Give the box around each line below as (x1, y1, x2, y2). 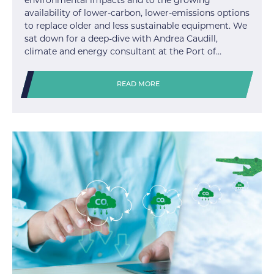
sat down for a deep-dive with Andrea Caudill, (24, 33, 218, 45)
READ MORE (117, 81, 160, 89)
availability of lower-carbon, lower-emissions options (24, 7, 250, 19)
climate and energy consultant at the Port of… (24, 46, 221, 57)
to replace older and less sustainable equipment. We (24, 20, 247, 32)
